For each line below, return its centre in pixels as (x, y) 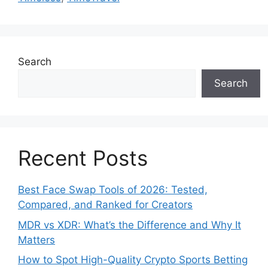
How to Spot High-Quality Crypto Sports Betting (133, 260)
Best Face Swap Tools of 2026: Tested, (113, 190)
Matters (36, 240)
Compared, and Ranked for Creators (105, 205)
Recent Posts (83, 158)
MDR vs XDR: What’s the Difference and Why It (130, 225)
